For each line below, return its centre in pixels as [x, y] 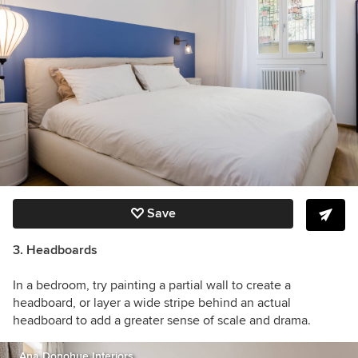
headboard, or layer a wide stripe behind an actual [152, 302]
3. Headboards [55, 250]
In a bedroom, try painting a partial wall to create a [152, 285]
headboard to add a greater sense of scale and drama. [162, 320]
